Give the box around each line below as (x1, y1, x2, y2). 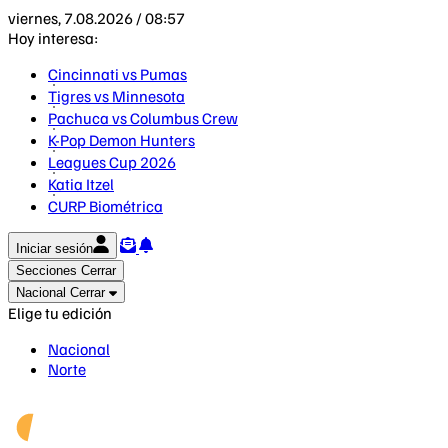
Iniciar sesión (16, 241, 93, 256)
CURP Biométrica (48, 196, 163, 216)
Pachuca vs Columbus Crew (48, 108, 238, 128)
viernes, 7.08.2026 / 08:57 (8, 8, 185, 28)
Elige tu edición (8, 303, 112, 323)
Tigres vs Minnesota (48, 86, 185, 106)
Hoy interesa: (8, 28, 98, 48)
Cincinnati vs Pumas (48, 64, 187, 84)
